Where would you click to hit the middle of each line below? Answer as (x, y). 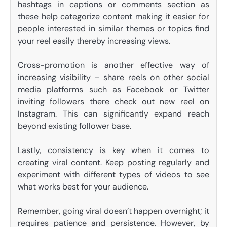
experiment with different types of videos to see (113, 174)
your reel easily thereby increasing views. (94, 41)
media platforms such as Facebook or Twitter (113, 89)
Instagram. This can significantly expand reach (113, 113)
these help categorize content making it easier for (113, 16)
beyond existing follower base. (74, 126)
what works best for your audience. (83, 186)
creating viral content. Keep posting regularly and (113, 162)
